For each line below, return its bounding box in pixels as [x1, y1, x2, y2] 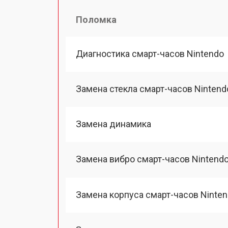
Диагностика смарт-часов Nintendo [76, 48, 224, 59]
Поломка [76, 14, 117, 25]
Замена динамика [76, 119, 151, 129]
